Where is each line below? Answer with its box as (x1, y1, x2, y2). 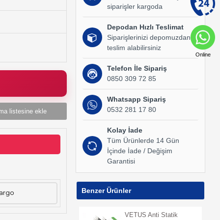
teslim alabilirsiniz (107, 43, 161, 52)
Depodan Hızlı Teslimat (107, 23, 184, 31)
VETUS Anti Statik (124, 211, 178, 219)
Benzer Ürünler (82, 187, 131, 194)
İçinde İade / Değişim (107, 146, 172, 155)
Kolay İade (107, 126, 142, 134)
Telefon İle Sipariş (107, 64, 167, 72)
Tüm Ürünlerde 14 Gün (107, 136, 179, 144)
